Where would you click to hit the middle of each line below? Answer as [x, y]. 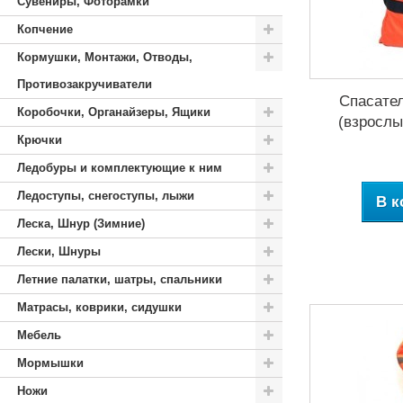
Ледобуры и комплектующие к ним [120, 168]
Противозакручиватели [85, 84]
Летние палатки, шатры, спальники [120, 279]
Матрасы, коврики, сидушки [99, 307]
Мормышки [50, 363]
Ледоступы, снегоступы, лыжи [106, 196]
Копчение [45, 29]
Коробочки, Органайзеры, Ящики [114, 112]
